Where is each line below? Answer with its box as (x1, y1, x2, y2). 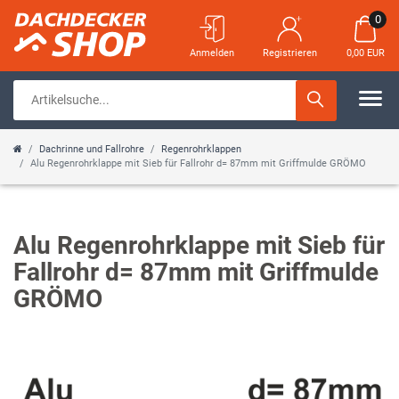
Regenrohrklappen (161, 143, 241, 155)
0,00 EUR (346, 47, 385, 59)
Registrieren (262, 47, 317, 59)
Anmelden (190, 47, 234, 59)
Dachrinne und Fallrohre (39, 143, 144, 155)
